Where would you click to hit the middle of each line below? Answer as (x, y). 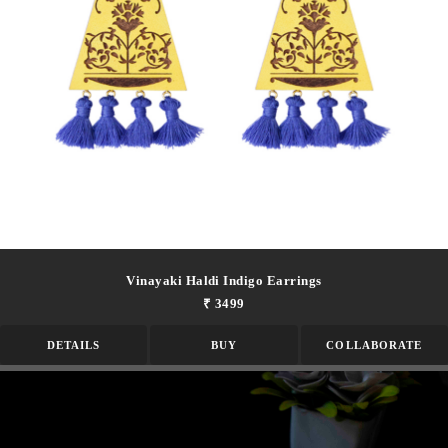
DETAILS (73, 344)
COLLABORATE (374, 344)
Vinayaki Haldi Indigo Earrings (224, 280)
